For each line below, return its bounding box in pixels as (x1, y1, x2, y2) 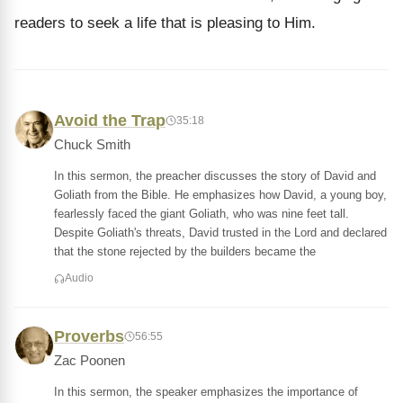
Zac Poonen (54, 354, 125, 368)
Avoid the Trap (54, 112, 166, 130)
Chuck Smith (54, 138, 130, 152)
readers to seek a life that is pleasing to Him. (14, 14, 316, 31)
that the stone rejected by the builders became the (54, 245, 316, 258)
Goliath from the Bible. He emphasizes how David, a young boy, (54, 188, 387, 201)
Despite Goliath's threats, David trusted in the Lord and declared (54, 226, 387, 239)
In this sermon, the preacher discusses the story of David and (54, 169, 376, 183)
